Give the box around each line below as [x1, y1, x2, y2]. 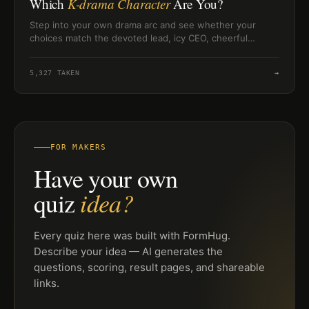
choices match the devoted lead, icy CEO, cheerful [30, 32, 248, 43]
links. [34, 276, 59, 290]
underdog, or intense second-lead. [30, 45, 181, 57]
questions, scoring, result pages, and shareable [34, 260, 265, 274]
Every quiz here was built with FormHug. [34, 228, 230, 242]
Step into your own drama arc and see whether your [30, 19, 256, 30]
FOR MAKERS [50, 142, 106, 152]
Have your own [34, 161, 178, 195]
